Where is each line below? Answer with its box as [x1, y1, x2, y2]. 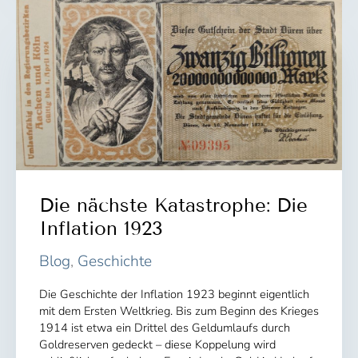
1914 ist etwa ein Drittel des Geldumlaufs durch [38, 319, 290, 336]
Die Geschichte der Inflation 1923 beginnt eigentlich [38, 285, 309, 302]
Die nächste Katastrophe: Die [38, 193, 308, 217]
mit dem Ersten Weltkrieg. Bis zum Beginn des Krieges [38, 302, 319, 319]
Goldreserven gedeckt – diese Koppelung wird [38, 336, 276, 352]
